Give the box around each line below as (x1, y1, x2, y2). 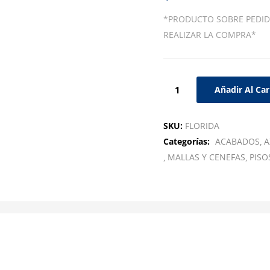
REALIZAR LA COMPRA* (163, 29, 256, 40)
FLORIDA (184, 120, 219, 131)
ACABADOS (215, 136, 260, 147)
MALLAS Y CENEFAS (167, 151, 245, 163)
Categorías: (163, 136, 212, 147)
